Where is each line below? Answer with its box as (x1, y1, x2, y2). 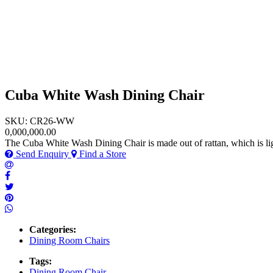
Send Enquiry (13, 148, 71, 159)
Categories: (29, 224, 76, 235)
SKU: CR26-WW (5, 115, 74, 126)
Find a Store (77, 148, 126, 159)
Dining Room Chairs (29, 235, 110, 246)
